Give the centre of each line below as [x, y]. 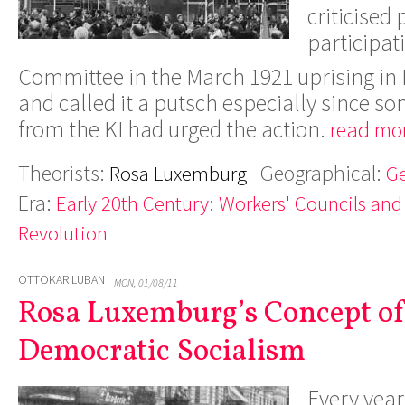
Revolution [63, 232]
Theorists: [64, 173]
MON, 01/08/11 [146, 282]
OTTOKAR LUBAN [61, 279]
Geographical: [323, 173]
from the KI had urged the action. [174, 129]
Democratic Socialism [162, 352]
